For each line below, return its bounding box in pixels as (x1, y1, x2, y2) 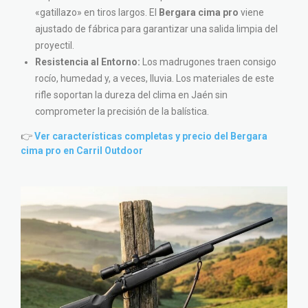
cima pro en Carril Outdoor (21, 145, 143, 157)
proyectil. (35, 40, 74, 52)
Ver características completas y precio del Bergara (34, 131, 267, 142)
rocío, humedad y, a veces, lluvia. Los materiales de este (35, 73, 274, 85)
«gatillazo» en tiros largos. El (35, 7, 159, 19)
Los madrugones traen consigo (140, 56, 276, 68)
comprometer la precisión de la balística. (35, 106, 209, 118)
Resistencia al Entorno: (35, 56, 140, 68)
